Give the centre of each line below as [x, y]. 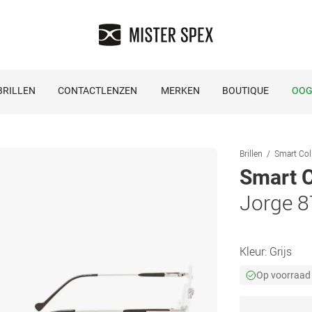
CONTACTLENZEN [97, 91]
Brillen [251, 153]
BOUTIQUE [245, 91]
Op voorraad [283, 275]
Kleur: [255, 251]
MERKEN [180, 91]
